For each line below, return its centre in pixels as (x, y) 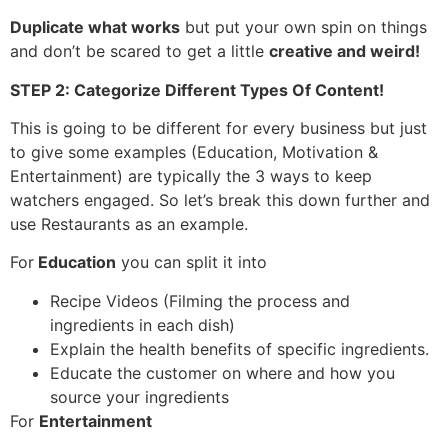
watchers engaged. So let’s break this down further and (220, 199)
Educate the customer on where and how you (222, 372)
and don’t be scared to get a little (139, 51)
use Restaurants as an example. (129, 223)
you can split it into (191, 262)
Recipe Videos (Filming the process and (200, 300)
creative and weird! (346, 51)
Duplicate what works (95, 27)
